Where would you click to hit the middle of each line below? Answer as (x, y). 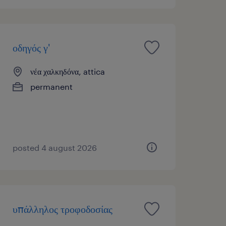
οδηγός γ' (31, 47)
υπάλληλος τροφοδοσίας (62, 209)
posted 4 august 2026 (54, 147)
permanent (51, 86)
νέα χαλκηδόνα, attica (67, 71)
